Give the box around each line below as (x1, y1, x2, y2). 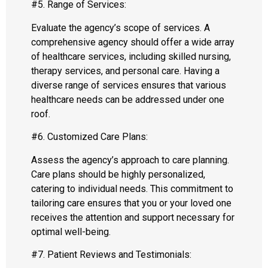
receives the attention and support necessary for (31, 211, 234, 223)
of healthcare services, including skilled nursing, (31, 50, 231, 62)
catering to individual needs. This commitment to (31, 182, 233, 194)
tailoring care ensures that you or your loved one (31, 197, 232, 209)
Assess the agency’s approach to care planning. (31, 154, 229, 166)
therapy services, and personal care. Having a (31, 65, 220, 77)
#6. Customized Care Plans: (31, 131, 148, 143)
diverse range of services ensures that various (31, 79, 226, 91)
